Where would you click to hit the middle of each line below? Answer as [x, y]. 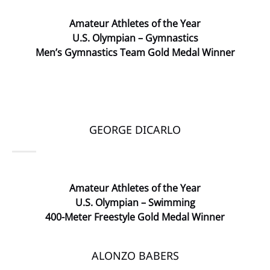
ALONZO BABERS [135, 256]
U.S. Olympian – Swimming [135, 202]
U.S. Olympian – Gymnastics [135, 38]
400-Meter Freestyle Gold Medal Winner [135, 217]
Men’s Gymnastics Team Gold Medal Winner [135, 52]
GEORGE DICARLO [135, 130]
